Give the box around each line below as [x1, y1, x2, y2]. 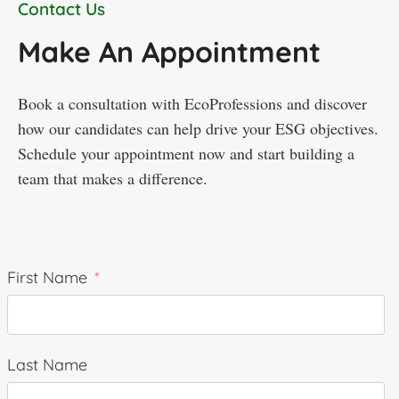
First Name [7, 267, 87, 289]
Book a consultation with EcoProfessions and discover [18, 93, 367, 115]
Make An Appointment [18, 34, 321, 70]
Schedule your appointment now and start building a [18, 142, 354, 165]
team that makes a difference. [18, 167, 208, 190]
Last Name [7, 354, 87, 375]
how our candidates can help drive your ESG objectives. [18, 118, 379, 140]
